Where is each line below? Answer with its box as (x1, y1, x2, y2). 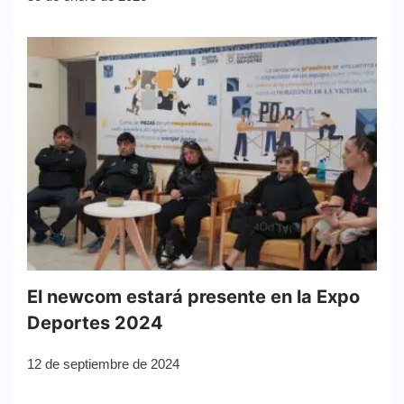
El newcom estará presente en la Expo (27, 286, 360, 308)
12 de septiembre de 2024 (27, 356, 179, 372)
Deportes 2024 (27, 312, 163, 335)
